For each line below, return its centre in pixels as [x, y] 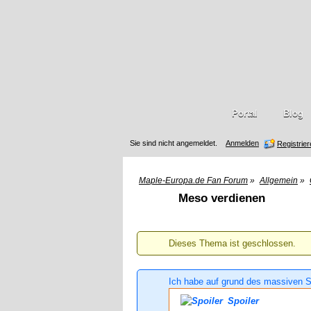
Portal [244, 114]
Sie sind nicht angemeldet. [174, 143]
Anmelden [242, 143]
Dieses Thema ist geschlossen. [232, 243]
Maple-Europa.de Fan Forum [193, 180]
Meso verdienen [222, 198]
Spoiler [242, 301]
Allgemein [279, 180]
